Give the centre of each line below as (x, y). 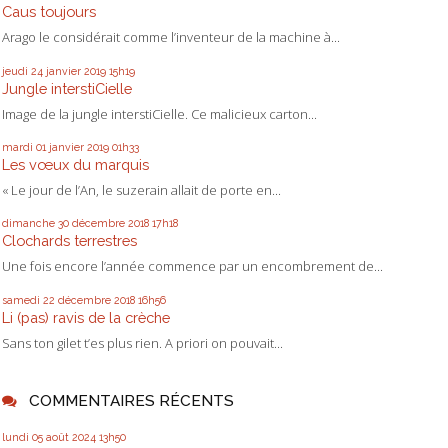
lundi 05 (22, 436)
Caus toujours (49, 12)
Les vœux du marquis (75, 164)
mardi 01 (24, 146)
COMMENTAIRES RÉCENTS (131, 401)
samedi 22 (28, 299)
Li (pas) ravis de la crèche (86, 317)
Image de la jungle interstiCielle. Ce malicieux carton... (159, 113)
